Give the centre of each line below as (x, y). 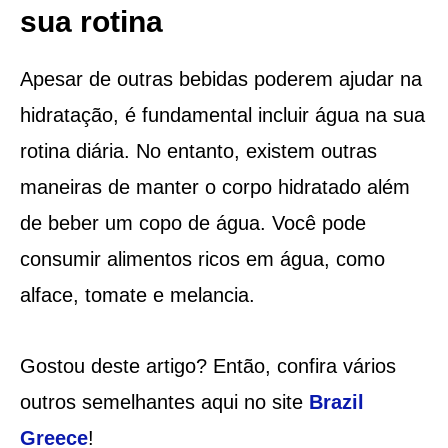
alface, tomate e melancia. (137, 294)
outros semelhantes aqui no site (164, 401)
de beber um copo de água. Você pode (192, 222)
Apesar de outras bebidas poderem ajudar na (220, 78)
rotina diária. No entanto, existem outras (198, 150)
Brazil (336, 401)
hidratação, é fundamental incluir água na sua (222, 114)
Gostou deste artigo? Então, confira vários (207, 365)
